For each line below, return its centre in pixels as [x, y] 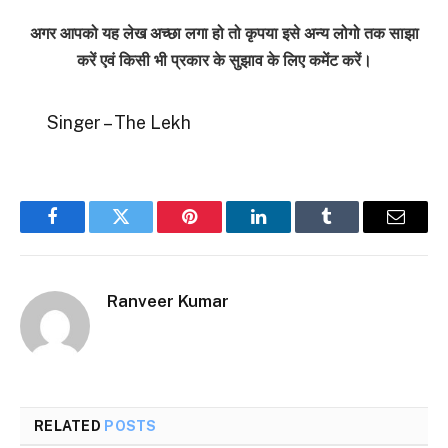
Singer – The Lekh [118, 122]
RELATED [69, 426]
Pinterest [220, 231]
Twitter [145, 231]
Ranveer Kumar [168, 301]
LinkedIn [289, 231]
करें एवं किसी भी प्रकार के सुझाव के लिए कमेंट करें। [224, 61]
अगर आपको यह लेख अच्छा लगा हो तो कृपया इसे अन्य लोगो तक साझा [224, 34]
